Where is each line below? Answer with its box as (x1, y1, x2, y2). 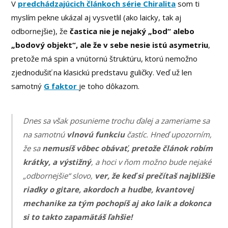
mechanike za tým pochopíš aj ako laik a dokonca (23, 197, 212, 208)
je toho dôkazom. (79, 81, 140, 92)
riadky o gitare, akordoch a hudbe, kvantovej (23, 184, 194, 194)
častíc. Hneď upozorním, (125, 129, 212, 139)
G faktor (44, 81, 79, 92)
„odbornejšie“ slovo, (23, 170, 95, 181)
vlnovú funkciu (67, 129, 125, 139)
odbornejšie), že (11, 26, 70, 37)
